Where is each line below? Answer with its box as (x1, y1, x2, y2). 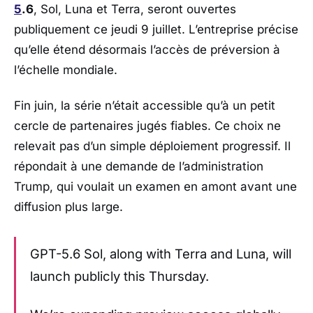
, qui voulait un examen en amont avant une (50, 180, 297, 194)
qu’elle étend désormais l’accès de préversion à (14, 42, 280, 57)
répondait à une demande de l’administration (14, 159, 263, 174)
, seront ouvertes (140, 1, 236, 16)
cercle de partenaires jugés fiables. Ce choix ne (14, 119, 281, 133)
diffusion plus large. (14, 200, 123, 214)
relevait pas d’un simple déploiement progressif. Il (14, 139, 291, 154)
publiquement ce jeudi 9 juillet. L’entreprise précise (14, 22, 298, 36)
